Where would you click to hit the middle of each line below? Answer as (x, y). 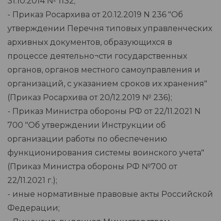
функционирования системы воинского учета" (106, 153)
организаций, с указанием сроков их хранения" (107, 84)
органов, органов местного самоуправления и (104, 70)
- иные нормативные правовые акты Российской (110, 194)
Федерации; (34, 208)
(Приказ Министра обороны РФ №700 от (92, 167)
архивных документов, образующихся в (90, 42)
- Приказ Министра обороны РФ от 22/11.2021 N (104, 111)
